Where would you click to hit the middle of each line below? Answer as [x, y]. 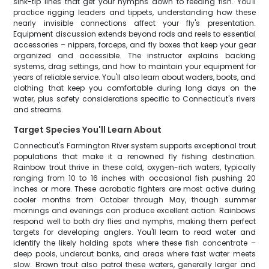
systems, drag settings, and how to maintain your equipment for [134, 66]
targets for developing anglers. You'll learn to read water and [134, 232]
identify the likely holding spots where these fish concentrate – [134, 243]
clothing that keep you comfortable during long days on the [134, 88]
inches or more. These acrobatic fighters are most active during [134, 189]
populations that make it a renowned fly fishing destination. [134, 156]
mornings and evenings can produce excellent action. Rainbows [134, 210]
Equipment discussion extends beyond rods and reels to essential [134, 34]
